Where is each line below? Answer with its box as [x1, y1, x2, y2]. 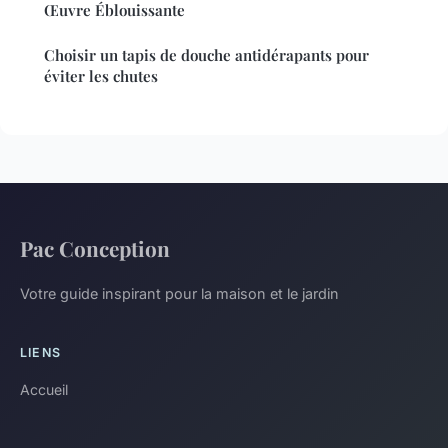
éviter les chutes [44, 65, 158, 86]
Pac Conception [20, 233, 170, 262]
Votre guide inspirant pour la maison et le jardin [20, 284, 339, 302]
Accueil [20, 380, 68, 398]
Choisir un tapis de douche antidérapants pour [44, 44, 369, 65]
